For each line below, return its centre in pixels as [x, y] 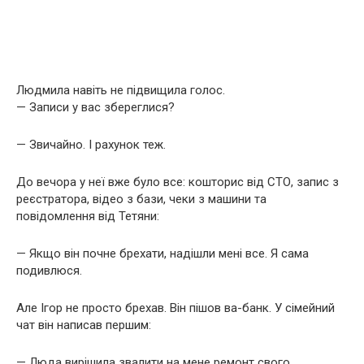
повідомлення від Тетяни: [88, 216]
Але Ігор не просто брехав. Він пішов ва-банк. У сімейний [175, 308]
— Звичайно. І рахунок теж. [91, 145]
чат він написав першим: [84, 325]
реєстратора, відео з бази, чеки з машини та [141, 199]
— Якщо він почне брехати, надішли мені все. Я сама [162, 253]
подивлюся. [49, 271]
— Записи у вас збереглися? [95, 107]
